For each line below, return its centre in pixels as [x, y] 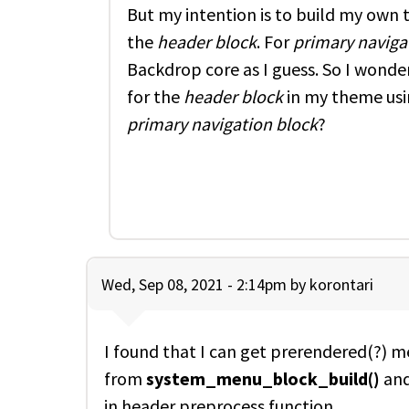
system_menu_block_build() [263, 378]
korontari [341, 284]
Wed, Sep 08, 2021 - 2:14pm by [205, 284]
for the [155, 96]
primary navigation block [222, 123]
